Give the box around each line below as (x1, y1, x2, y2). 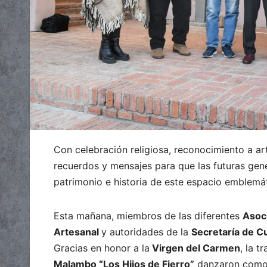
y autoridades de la (101, 225, 191, 238)
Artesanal (54, 225, 101, 238)
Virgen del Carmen (150, 241, 240, 254)
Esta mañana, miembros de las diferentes (54, 209, 243, 222)
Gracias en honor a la (54, 241, 150, 254)
